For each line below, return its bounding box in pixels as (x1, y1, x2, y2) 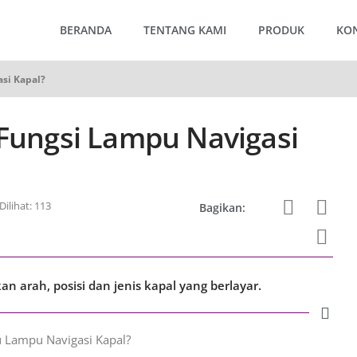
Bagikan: (199, 200, 246, 215)
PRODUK (258, 22, 304, 37)
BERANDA (60, 22, 112, 37)
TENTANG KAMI (143, 22, 226, 37)
